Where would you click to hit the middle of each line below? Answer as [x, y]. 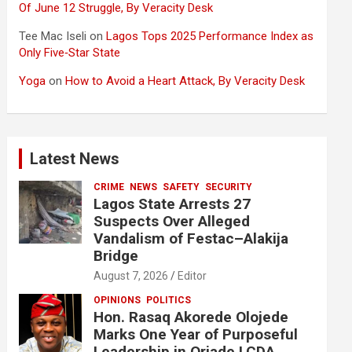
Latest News [75, 159]
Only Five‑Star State [70, 53]
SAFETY [181, 187]
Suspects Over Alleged [172, 221]
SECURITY [229, 187]
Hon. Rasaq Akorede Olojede [191, 317]
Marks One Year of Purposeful [196, 334]
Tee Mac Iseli [53, 36]
